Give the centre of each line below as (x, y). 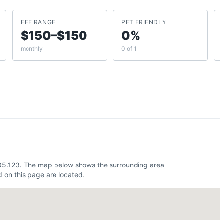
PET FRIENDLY (144, 22)
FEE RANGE (38, 22)
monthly (32, 48)
